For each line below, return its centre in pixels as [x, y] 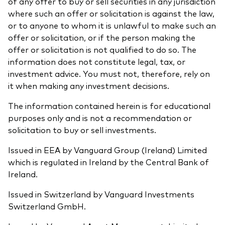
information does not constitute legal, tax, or [97, 62]
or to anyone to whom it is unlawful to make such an [112, 25]
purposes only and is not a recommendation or [100, 118]
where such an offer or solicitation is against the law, [111, 13]
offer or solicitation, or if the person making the [102, 37]
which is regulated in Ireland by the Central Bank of [108, 162]
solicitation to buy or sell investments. [82, 130]
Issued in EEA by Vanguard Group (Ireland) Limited [107, 150]
